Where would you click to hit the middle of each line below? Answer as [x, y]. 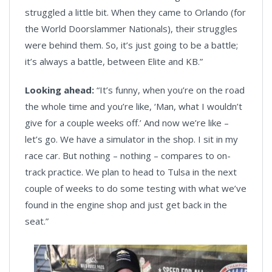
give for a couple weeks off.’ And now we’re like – [127, 123]
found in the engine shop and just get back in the [126, 205]
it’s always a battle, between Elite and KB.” [115, 62]
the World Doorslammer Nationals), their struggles [131, 29]
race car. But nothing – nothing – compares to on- [128, 156]
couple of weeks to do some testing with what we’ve [136, 189]
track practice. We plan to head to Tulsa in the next [131, 172]
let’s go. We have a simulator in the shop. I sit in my [131, 139]
